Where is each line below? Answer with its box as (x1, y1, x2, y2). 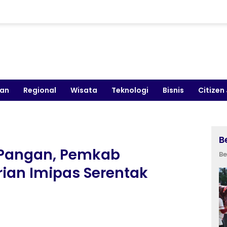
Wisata (70, 85, 97, 95)
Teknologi (111, 85, 148, 95)
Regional (23, 85, 56, 95)
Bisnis (163, 85, 184, 95)
